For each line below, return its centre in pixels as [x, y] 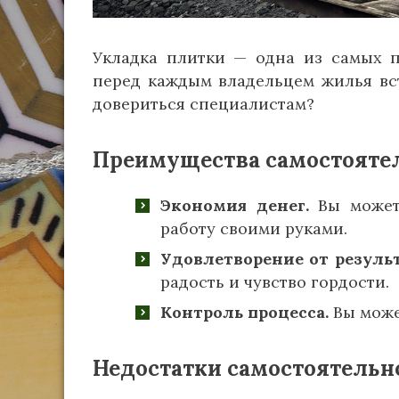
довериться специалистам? [204, 103]
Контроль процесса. [244, 312]
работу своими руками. [254, 228]
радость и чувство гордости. [275, 281]
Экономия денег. [235, 205]
